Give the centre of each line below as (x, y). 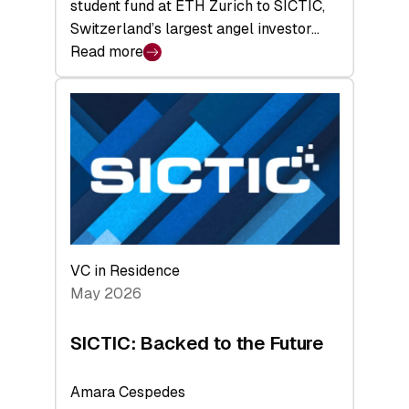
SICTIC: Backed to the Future (197, 343)
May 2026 (105, 294)
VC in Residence (125, 271)
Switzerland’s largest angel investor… (194, 28)
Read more (106, 51)
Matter (92, 130)
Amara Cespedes (127, 393)
